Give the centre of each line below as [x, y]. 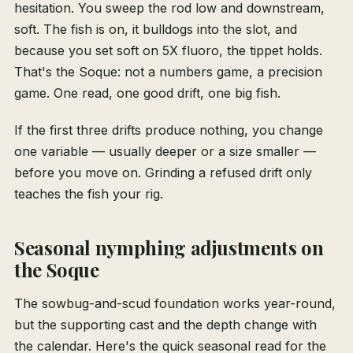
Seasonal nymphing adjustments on [169, 248]
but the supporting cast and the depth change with [165, 325]
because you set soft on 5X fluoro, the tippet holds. [168, 51]
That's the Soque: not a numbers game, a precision [168, 72]
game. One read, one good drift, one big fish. [147, 93]
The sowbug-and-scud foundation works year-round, [175, 304]
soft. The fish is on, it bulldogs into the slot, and [156, 30]
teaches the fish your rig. [89, 194]
